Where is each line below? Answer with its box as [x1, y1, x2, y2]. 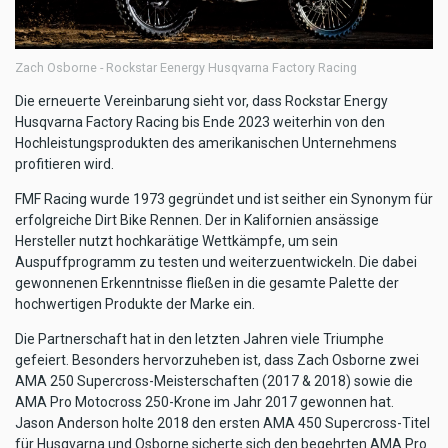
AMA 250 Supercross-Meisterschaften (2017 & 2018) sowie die [15, 372, 413, 389]
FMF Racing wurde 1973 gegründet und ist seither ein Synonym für [15, 190, 433, 207]
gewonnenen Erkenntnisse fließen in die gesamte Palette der [15, 274, 399, 291]
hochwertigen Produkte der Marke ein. [15, 295, 255, 312]
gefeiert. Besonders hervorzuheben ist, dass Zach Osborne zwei [15, 351, 419, 368]
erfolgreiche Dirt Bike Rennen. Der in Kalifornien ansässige [15, 211, 379, 228]
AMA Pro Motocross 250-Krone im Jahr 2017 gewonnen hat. [15, 393, 394, 410]
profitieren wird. [15, 155, 114, 172]
